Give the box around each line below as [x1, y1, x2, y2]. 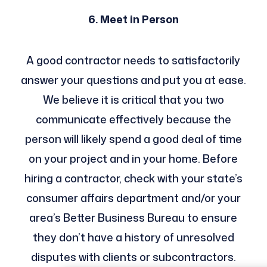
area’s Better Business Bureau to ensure [29, 209, 238, 225]
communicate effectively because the [35, 111, 231, 127]
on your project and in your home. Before [29, 150, 238, 166]
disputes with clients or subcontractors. [30, 249, 236, 265]
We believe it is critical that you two [42, 91, 224, 107]
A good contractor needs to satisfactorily [26, 52, 241, 68]
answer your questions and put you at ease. [20, 72, 246, 88]
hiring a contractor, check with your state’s [24, 170, 243, 186]
